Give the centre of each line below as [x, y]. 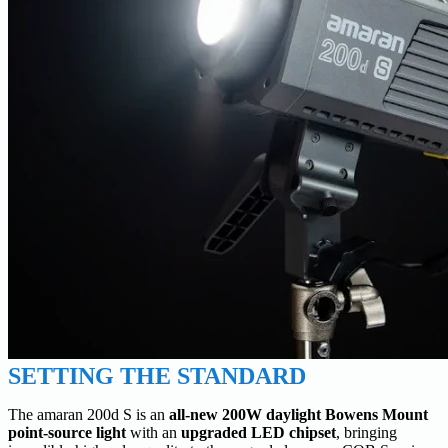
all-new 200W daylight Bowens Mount [298, 415]
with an [155, 433]
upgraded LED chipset [258, 433]
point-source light [69, 433]
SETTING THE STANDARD [157, 376]
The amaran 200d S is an [88, 415]
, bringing [366, 433]
